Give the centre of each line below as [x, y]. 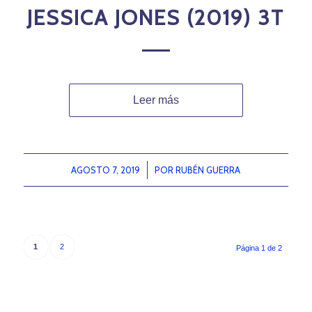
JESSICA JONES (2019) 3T [156, 17]
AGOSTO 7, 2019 [106, 170]
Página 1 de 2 [259, 248]
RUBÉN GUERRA [208, 170]
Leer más [156, 100]
